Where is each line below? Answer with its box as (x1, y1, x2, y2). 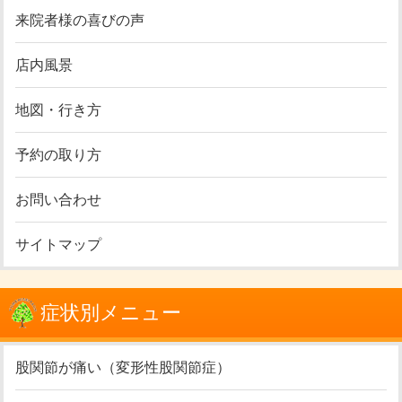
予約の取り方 (15, 147, 102, 163)
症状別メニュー (40, 301, 181, 325)
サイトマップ (15, 237, 102, 253)
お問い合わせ (15, 192, 102, 208)
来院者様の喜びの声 (15, 13, 145, 29)
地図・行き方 (15, 102, 102, 118)
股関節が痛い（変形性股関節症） (15, 360, 232, 376)
